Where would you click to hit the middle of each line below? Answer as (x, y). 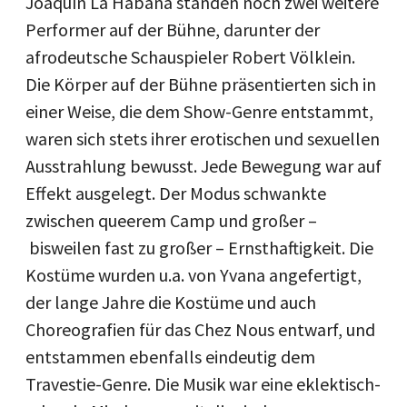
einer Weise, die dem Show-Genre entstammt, (199, 111)
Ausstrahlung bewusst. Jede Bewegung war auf (203, 165)
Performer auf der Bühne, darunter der (173, 29)
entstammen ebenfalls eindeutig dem (170, 356)
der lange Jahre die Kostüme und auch (171, 302)
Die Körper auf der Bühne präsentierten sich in (201, 84)
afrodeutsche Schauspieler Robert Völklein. (190, 56)
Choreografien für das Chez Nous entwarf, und (200, 329)
